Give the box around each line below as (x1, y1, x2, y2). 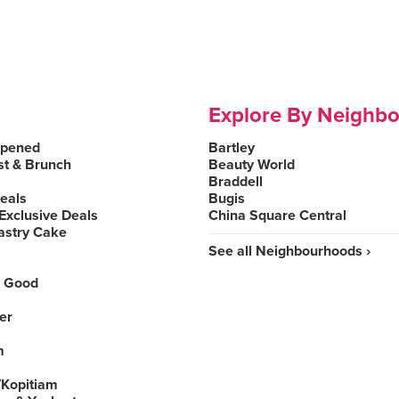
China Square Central (208, 207, 346, 224)
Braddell (208, 173, 263, 191)
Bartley (208, 139, 255, 157)
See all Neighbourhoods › (208, 242, 370, 260)
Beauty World (208, 156, 295, 174)
